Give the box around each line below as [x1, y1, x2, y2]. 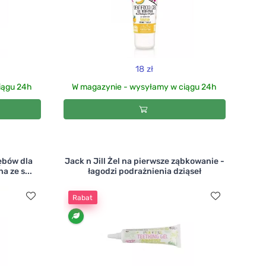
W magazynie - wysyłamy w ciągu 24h [72, 82, 217, 93]
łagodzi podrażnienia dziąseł [87, 166, 201, 177]
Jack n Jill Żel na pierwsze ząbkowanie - [64, 156, 224, 167]
